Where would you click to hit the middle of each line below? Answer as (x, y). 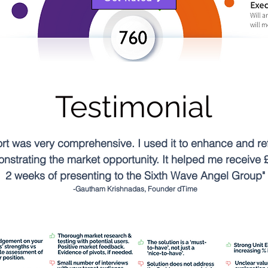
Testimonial (133, 107)
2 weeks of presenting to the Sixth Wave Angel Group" (135, 176)
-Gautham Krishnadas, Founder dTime (135, 189)
